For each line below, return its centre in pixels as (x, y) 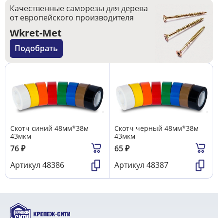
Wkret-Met (36, 33)
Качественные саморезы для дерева (79, 8)
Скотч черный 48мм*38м (156, 128)
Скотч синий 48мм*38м (49, 128)
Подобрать (36, 48)
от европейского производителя (72, 17)
